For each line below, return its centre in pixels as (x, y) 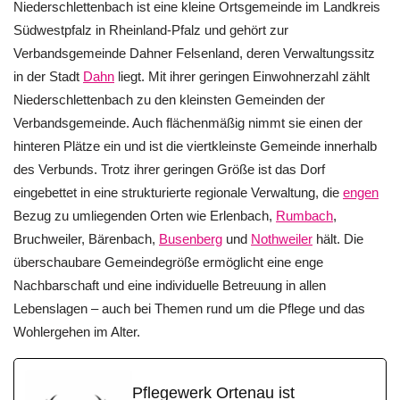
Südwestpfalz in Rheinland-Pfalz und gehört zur (151, 29)
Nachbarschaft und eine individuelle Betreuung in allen (170, 285)
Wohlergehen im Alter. (77, 331)
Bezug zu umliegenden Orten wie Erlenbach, (145, 215)
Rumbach (304, 215)
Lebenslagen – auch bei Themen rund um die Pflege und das (189, 308)
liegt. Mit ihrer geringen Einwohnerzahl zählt (242, 76)
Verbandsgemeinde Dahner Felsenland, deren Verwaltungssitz (194, 53)
